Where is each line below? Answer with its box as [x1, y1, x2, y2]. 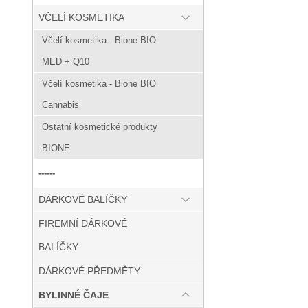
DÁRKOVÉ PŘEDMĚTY [38, 265, 140, 277]
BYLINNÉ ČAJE [38, 289, 109, 301]
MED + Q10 [42, 56, 89, 67]
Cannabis [42, 100, 79, 111]
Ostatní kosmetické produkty [42, 122, 157, 133]
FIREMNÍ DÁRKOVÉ [38, 218, 127, 230]
